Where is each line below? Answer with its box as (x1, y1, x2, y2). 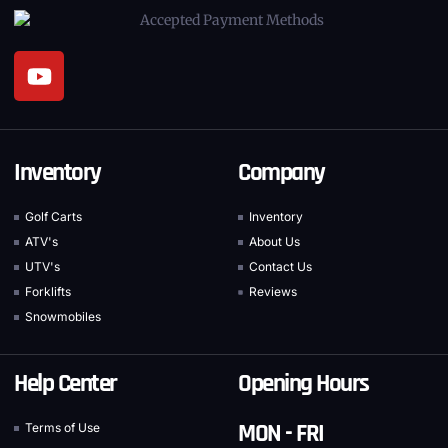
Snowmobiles (25, 309, 102, 325)
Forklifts (25, 284, 72, 300)
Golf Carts (25, 209, 83, 225)
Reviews (249, 284, 298, 300)
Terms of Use (25, 420, 101, 436)
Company (238, 157, 325, 190)
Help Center (14, 368, 117, 401)
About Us (249, 234, 301, 250)
